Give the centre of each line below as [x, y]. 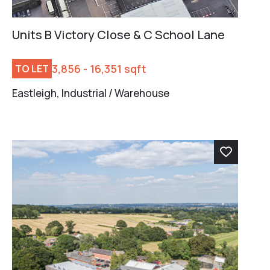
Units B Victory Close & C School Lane [118, 34]
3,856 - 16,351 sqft [99, 68]
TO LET [32, 68]
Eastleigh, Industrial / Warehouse [91, 93]
